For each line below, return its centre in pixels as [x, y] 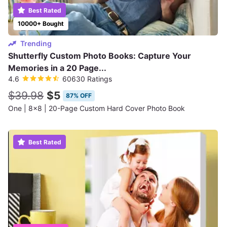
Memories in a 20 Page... [57, 68]
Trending [36, 43]
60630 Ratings [87, 79]
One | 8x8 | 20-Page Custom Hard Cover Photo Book [97, 108]
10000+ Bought [41, 24]
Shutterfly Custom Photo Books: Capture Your [100, 56]
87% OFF [79, 96]
